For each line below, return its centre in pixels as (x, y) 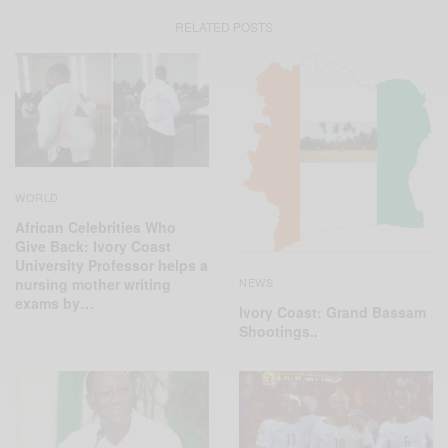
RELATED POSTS (224, 26)
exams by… (54, 303)
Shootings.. (278, 330)
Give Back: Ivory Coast (93, 246)
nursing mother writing (93, 284)
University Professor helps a (111, 265)
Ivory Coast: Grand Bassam (332, 311)
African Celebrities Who (95, 227)
